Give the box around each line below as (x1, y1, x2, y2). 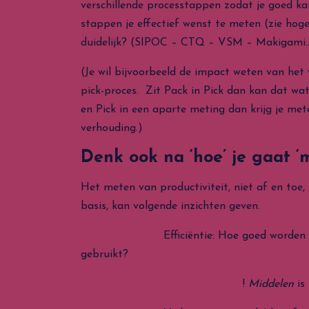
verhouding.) (81, 123, 143, 134)
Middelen (248, 279, 294, 290)
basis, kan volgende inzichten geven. (81, 201, 260, 212)
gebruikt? (81, 249, 128, 260)
